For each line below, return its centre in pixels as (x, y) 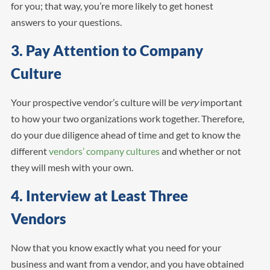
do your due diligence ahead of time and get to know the (125, 134)
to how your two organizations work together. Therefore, (127, 118)
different (30, 151)
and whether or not (200, 151)
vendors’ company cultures (104, 151)
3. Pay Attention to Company (107, 50)
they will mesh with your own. (73, 167)
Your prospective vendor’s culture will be (95, 102)
